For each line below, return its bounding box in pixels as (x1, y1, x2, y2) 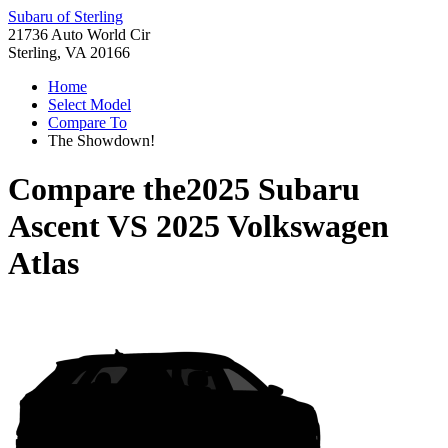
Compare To (48, 114, 127, 131)
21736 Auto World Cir (8, 26, 150, 43)
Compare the (8, 171, 186, 208)
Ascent (8, 208, 100, 245)
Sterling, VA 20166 (8, 44, 130, 61)
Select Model (48, 96, 131, 113)
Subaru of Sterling (8, 8, 123, 25)
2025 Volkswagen (156, 208, 389, 245)
